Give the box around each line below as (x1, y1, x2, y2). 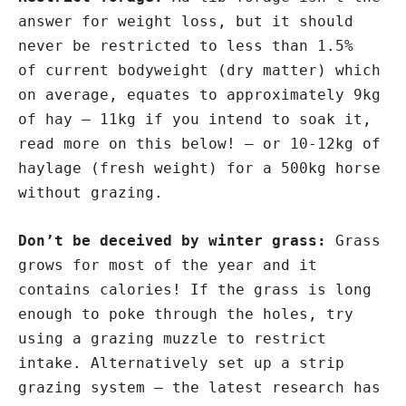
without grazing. (18, 184, 163, 201)
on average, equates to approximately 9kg (18, 86, 381, 103)
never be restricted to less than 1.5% (18, 37, 353, 54)
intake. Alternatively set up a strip (18, 354, 344, 372)
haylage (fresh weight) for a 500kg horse (18, 159, 381, 177)
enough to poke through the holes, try (18, 305, 353, 323)
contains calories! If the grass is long (18, 281, 372, 298)
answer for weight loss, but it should (18, 13, 353, 30)
